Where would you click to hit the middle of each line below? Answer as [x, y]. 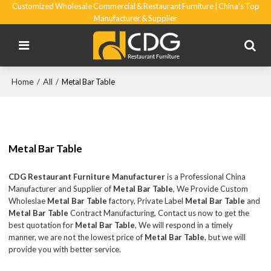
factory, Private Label [146, 201]
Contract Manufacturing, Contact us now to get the [159, 213]
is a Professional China [206, 176]
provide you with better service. [65, 249]
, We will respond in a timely [184, 225]
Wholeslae [28, 201]
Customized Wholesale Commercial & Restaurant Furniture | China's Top [135, 6]
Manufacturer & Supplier [135, 18]
